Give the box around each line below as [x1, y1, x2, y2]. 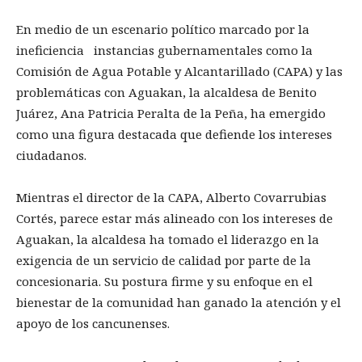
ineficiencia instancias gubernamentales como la [16, 42, 313, 59]
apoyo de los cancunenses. [16, 315, 170, 332]
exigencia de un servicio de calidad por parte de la [16, 252, 311, 269]
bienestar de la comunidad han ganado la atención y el [16, 294, 341, 311]
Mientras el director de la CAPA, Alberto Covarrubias [16, 189, 326, 206]
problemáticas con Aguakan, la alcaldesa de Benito [16, 84, 317, 101]
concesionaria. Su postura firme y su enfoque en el [16, 273, 313, 290]
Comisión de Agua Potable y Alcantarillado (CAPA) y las [16, 63, 343, 80]
